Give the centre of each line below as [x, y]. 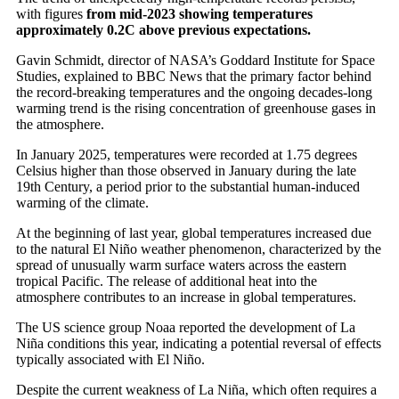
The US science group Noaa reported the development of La [186, 327]
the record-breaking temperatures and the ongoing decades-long [194, 92]
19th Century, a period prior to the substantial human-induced [188, 186]
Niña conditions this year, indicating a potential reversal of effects [199, 343]
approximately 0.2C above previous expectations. [163, 29]
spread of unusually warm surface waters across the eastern [181, 265]
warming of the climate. [82, 202]
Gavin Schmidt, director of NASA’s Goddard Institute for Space [195, 60]
